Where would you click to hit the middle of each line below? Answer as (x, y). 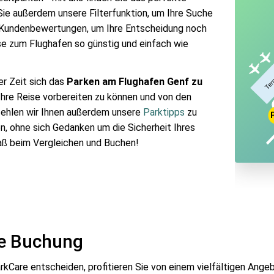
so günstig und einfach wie (131, 43)
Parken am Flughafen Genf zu (135, 82)
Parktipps (164, 112)
